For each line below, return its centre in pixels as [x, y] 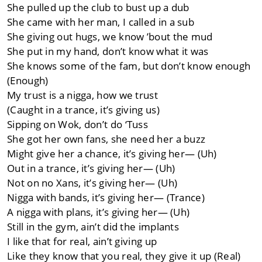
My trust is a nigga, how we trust [82, 95]
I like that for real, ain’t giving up [82, 242]
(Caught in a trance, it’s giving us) [83, 110]
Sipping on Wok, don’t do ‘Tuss [77, 125]
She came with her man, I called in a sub [101, 22]
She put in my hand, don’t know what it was [108, 51]
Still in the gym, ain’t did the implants [93, 227]
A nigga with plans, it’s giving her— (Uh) [99, 212]
